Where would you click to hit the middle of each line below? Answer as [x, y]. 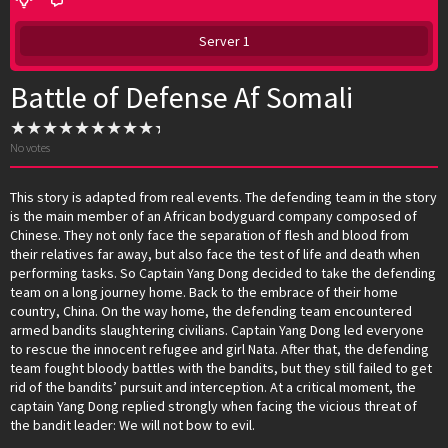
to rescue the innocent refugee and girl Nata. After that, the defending [219, 348]
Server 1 [224, 40]
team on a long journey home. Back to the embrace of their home [204, 291]
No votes [30, 147]
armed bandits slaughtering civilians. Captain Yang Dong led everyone [217, 329]
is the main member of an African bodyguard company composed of [213, 215]
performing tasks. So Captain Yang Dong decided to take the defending [223, 272]
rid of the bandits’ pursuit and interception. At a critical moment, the [213, 386]
